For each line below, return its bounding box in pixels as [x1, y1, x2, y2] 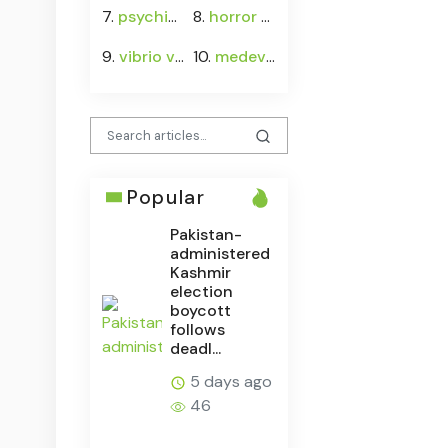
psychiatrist [118, 6, 169, 28]
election [170, 280, 234, 302]
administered [170, 242, 271, 264]
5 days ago [186, 370, 273, 392]
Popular [127, 184, 206, 210]
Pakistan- [170, 223, 243, 245]
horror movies [209, 6, 261, 28]
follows [170, 318, 226, 340]
